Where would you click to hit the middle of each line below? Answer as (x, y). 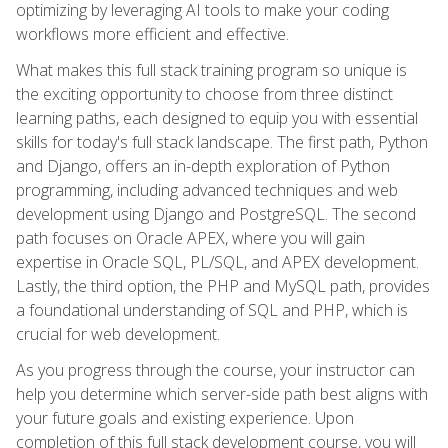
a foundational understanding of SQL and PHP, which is (212, 309)
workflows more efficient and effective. (152, 33)
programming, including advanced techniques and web (207, 189)
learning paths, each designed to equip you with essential (217, 117)
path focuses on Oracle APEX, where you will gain (190, 237)
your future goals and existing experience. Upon (185, 417)
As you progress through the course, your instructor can (215, 369)
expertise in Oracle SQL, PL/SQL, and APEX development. (217, 261)
